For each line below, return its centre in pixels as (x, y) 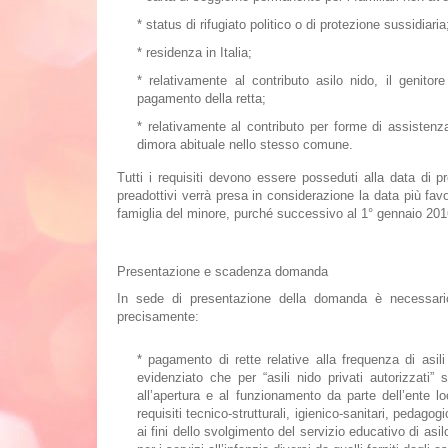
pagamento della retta (199, 98)
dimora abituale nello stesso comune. (245, 144)
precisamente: (158, 316)
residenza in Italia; (199, 52)
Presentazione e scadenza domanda (222, 271)
